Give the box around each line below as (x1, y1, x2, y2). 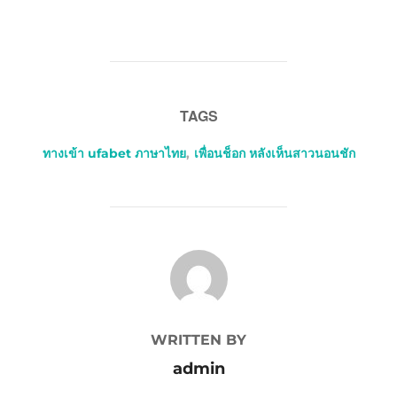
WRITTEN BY (151, 331, 246, 348)
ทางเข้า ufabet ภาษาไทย (42, 144, 186, 161)
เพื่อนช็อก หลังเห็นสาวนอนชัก (193, 144, 355, 161)
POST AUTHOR (146, 250, 251, 271)
